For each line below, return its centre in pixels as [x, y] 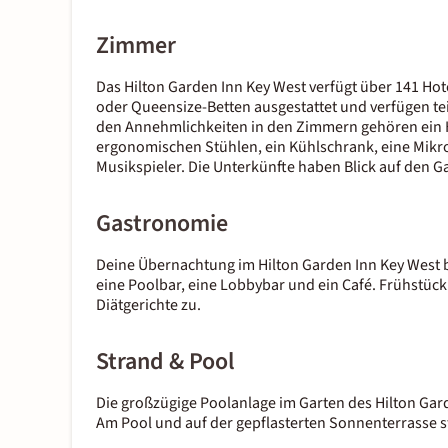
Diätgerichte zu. [148, 305]
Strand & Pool [165, 362]
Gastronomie [162, 224]
